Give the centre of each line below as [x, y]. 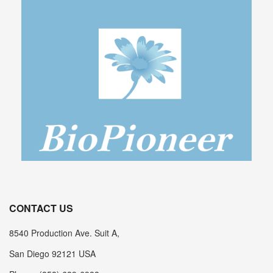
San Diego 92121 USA [52, 253]
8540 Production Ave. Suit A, [64, 232]
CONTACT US [41, 208]
